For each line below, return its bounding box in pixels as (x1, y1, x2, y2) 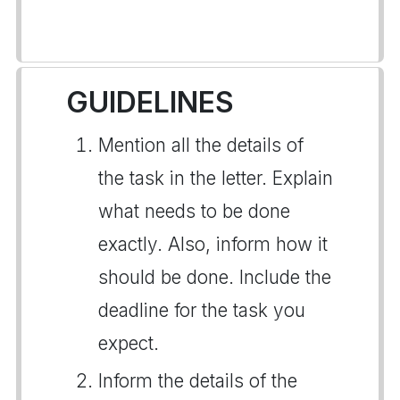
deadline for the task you (98, 299, 305, 321)
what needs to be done (98, 200, 290, 222)
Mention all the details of (98, 134, 304, 156)
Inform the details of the (98, 370, 297, 392)
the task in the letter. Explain (98, 167, 333, 189)
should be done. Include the (98, 266, 331, 288)
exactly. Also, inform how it (98, 233, 328, 255)
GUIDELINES (66, 85, 234, 120)
